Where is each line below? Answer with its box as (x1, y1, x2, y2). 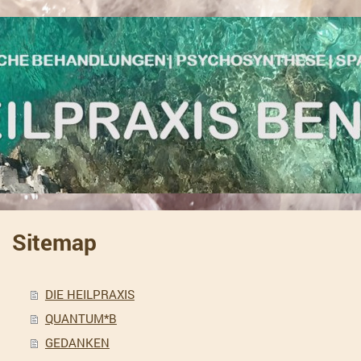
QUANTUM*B (44, 310, 117, 326)
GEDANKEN (44, 334, 110, 351)
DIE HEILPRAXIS (44, 286, 135, 302)
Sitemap (12, 227, 98, 257)
